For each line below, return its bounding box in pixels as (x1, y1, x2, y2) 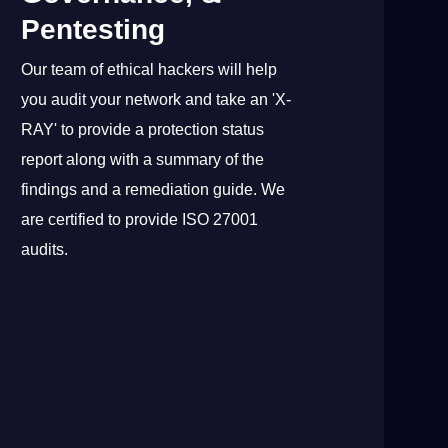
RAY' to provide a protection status (21, 120, 265, 138)
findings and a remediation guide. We (21, 180, 286, 198)
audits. (21, 240, 69, 258)
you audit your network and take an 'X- (21, 90, 292, 108)
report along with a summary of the (21, 150, 265, 168)
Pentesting (21, 13, 166, 45)
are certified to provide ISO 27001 (21, 210, 259, 228)
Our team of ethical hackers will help (21, 60, 278, 78)
